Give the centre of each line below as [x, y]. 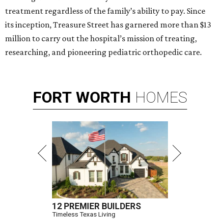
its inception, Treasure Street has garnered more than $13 [108, 25]
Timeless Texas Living [84, 214]
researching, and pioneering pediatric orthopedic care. [103, 52]
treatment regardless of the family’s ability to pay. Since [105, 11]
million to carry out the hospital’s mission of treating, [101, 39]
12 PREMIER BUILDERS [96, 206]
